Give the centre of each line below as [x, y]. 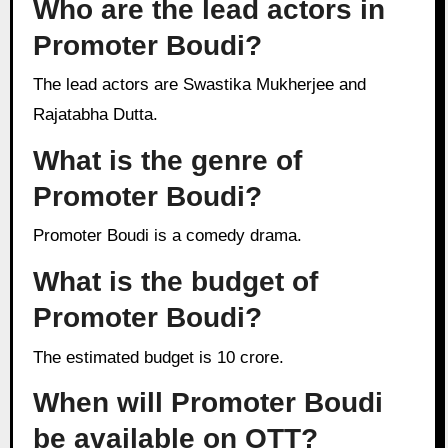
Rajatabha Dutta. [95, 115]
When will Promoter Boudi [207, 403]
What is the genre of [167, 161]
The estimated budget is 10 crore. [163, 357]
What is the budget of [175, 282]
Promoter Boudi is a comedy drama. [172, 236]
